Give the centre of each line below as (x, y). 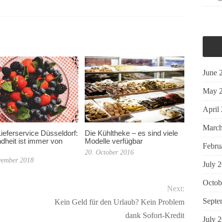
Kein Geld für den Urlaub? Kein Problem (119, 202)
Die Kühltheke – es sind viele (132, 133)
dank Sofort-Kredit (155, 216)
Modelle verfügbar (114, 141)
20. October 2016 (110, 152)
